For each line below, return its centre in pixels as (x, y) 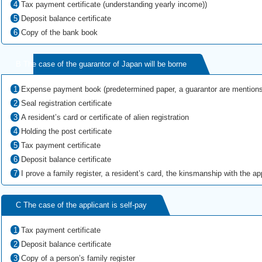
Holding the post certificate (66, 131)
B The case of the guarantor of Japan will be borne (101, 64)
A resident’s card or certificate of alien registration (105, 117)
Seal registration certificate (66, 103)
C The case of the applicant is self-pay (81, 205)
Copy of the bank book (59, 32)
